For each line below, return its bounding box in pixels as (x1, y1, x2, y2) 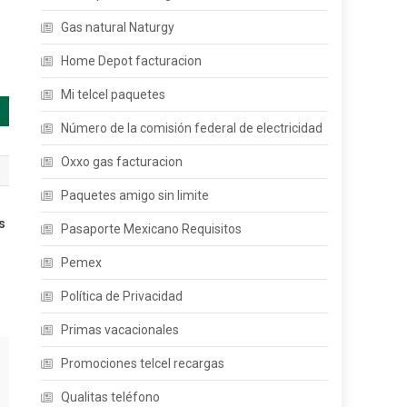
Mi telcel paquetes (61, 87, 166, 102)
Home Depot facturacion (61, 54, 203, 68)
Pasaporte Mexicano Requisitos (61, 222, 243, 236)
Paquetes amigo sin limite (61, 188, 210, 203)
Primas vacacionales (61, 323, 180, 337)
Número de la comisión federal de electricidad (61, 121, 323, 135)
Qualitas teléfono (61, 390, 161, 404)
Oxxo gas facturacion (61, 154, 184, 169)
